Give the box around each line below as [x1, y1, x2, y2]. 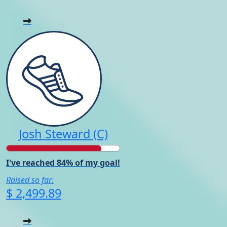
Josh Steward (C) [18, 125, 108, 142]
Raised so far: [6, 174, 54, 185]
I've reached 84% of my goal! [6, 157, 120, 168]
